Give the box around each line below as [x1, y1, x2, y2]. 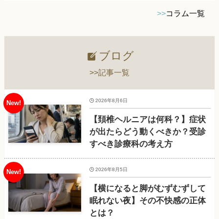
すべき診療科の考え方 [89, 139, 173, 149]
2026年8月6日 [95, 97, 128, 103]
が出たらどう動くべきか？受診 [89, 127, 206, 136]
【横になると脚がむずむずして [89, 183, 206, 193]
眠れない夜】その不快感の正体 [89, 196, 206, 205]
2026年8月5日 [95, 166, 128, 172]
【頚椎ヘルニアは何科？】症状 [89, 114, 206, 124]
